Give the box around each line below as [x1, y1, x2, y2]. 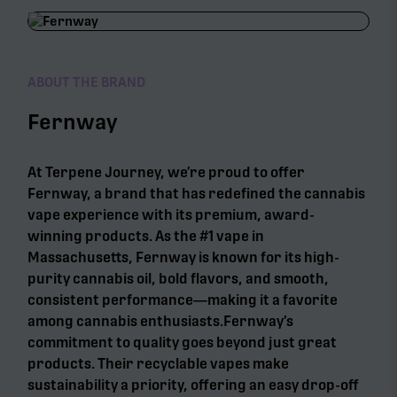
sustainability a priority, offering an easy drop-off [27, 376, 360, 393]
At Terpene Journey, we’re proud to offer [27, 163, 306, 181]
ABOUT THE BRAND [27, 74, 146, 90]
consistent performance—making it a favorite [27, 291, 339, 308]
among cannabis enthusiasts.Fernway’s [27, 312, 294, 330]
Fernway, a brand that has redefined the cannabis [27, 184, 366, 202]
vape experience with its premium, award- [27, 206, 315, 223]
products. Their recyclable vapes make [27, 354, 290, 372]
